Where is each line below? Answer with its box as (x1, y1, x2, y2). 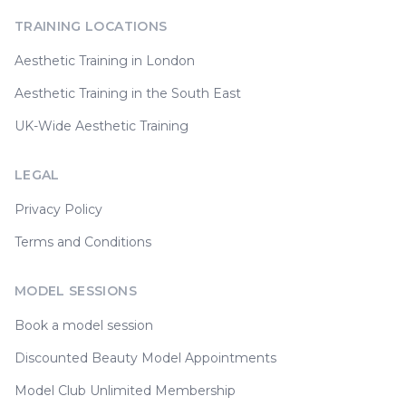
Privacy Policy (14, 201, 102, 217)
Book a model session (14, 317, 153, 333)
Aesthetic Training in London (14, 53, 195, 69)
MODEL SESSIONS (14, 283, 137, 299)
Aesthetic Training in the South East (14, 85, 241, 101)
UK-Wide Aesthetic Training (14, 118, 188, 134)
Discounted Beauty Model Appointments (14, 350, 276, 366)
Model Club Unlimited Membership (14, 382, 236, 399)
